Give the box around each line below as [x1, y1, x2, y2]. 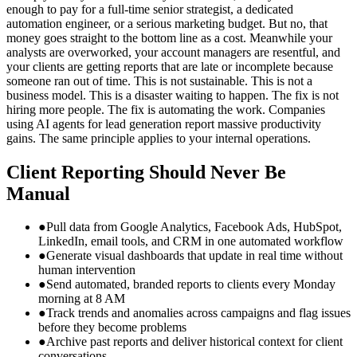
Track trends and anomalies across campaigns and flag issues [46, 306, 351, 320]
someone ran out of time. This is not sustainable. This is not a [6, 73, 312, 88]
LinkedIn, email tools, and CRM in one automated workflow [38, 234, 343, 249]
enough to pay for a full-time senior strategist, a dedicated [6, 2, 293, 16]
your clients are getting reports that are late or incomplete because [6, 59, 333, 73]
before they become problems [38, 320, 186, 335]
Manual [6, 182, 70, 204]
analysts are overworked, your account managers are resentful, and [6, 45, 340, 59]
